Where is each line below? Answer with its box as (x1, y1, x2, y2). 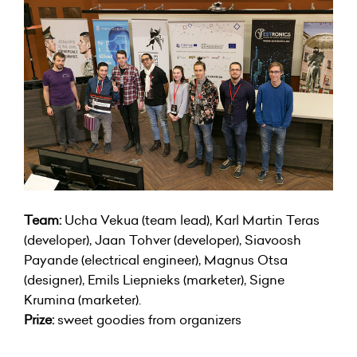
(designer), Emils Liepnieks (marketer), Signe (24, 270, 284, 288)
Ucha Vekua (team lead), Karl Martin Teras (61, 210, 320, 229)
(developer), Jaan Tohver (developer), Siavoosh (24, 230, 301, 249)
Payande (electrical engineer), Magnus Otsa (24, 250, 288, 269)
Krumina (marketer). (24, 290, 141, 308)
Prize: (24, 310, 54, 328)
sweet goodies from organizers (54, 310, 241, 328)
